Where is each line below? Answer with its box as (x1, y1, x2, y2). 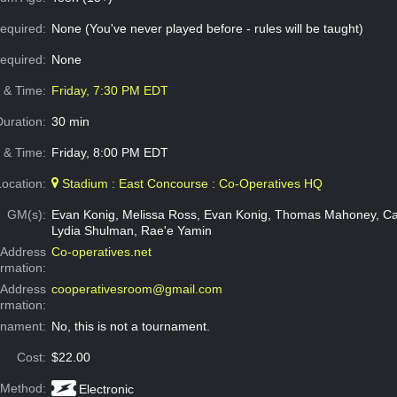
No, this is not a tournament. (51, 319, 210, 334)
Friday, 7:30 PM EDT (51, 83, 168, 98)
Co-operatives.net (51, 245, 152, 260)
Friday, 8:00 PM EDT (51, 145, 168, 160)
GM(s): (7, 207, 47, 222)
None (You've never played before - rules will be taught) (51, 21, 363, 36)
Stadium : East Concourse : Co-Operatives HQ (58, 176, 323, 191)
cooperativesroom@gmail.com (51, 282, 222, 297)
